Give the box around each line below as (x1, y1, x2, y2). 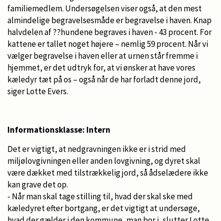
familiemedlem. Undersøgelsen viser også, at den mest (7, 2, 202, 14)
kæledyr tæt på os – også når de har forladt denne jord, (7, 74, 201, 85)
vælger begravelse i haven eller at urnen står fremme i (7, 50, 198, 61)
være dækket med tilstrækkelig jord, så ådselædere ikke (7, 167, 208, 178)
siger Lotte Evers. (7, 85, 68, 97)
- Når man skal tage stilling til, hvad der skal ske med (7, 190, 193, 202)
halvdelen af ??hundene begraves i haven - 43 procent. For (7, 26, 212, 37)
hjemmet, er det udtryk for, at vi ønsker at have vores (7, 62, 195, 73)
